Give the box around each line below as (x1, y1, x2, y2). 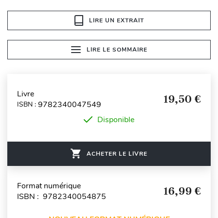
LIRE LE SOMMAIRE (86, 45, 147, 54)
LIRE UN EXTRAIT (89, 16, 144, 24)
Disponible (97, 114, 134, 125)
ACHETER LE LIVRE (87, 149, 147, 158)
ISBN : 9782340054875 (17, 191, 106, 202)
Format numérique (17, 180, 81, 191)
